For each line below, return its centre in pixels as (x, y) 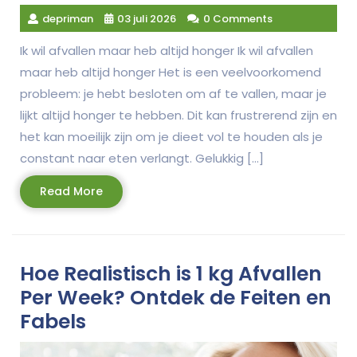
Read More (71, 191)
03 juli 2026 (147, 18)
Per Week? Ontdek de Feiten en (176, 297)
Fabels (53, 321)
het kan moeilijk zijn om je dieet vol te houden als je (171, 136)
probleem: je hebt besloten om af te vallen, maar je (173, 93)
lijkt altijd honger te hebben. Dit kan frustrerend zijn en (178, 115)
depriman (68, 18)
